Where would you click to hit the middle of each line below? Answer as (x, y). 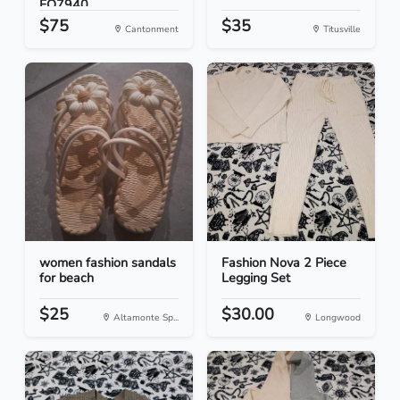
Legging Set (256, 278)
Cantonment (150, 29)
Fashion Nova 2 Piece (284, 263)
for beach (67, 278)
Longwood (337, 318)
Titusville (341, 29)
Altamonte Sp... (145, 318)
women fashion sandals (108, 263)
